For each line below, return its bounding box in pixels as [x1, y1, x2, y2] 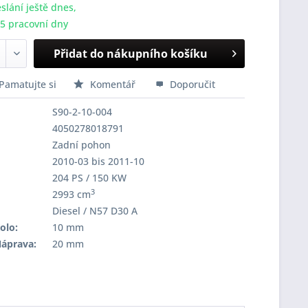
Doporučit [166, 78, 215, 91]
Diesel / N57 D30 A [52, 204, 137, 217]
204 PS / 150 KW [52, 171, 126, 184]
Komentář [87, 78, 138, 91]
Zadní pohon [52, 138, 111, 151]
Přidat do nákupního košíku [54, 46, 208, 61]
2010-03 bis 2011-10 [52, 155, 144, 168]
